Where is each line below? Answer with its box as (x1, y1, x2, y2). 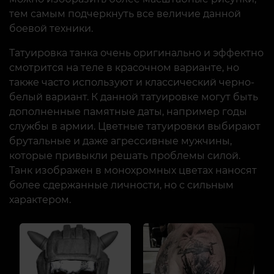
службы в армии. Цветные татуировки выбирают (9, 120, 261, 132)
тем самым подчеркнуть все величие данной (9, 8, 241, 20)
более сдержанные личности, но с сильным (9, 179, 234, 191)
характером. (9, 194, 71, 206)
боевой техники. (9, 23, 93, 34)
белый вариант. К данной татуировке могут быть (9, 91, 258, 103)
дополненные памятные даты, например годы (9, 106, 247, 117)
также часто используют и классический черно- (9, 76, 254, 88)
